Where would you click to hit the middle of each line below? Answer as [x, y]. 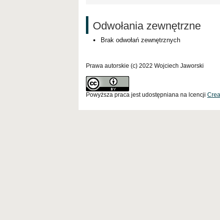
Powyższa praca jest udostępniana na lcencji [147, 95]
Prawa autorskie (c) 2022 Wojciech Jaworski [145, 66]
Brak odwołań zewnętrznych [140, 40]
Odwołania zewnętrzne [147, 26]
